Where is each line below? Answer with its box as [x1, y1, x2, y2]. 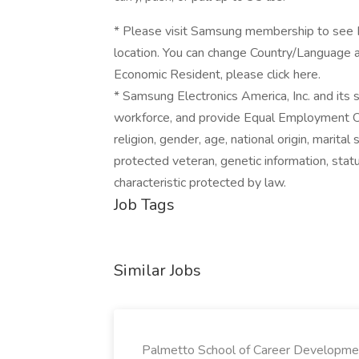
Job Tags [114, 194, 175, 216]
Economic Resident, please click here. [114, 66, 321, 83]
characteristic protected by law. [114, 174, 286, 192]
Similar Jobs [114, 260, 201, 281]
